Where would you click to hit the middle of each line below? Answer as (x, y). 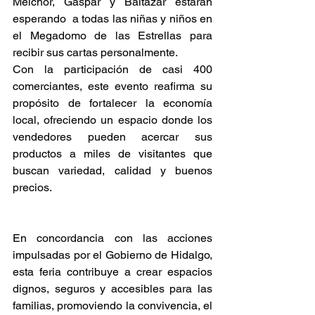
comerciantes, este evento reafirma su (112, 86)
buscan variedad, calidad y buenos (112, 171)
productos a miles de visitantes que (112, 154)
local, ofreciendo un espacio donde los (112, 120)
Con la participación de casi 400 (112, 69)
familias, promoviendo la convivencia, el (112, 306)
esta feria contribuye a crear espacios (112, 272)
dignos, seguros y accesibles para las (112, 289)
